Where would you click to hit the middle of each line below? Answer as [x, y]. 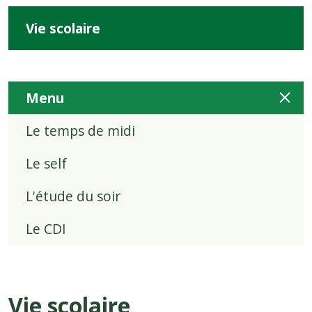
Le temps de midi [80, 130]
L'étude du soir [73, 196]
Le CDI [46, 228]
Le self [46, 163]
